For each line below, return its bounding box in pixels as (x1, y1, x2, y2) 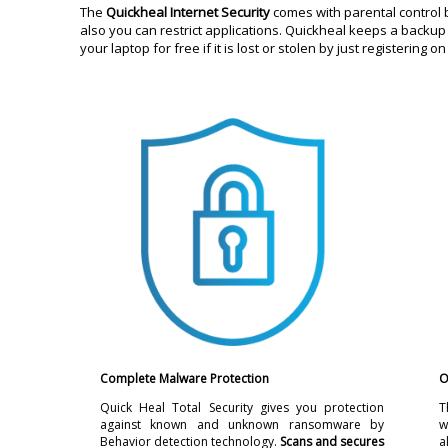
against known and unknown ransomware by (100, 416, 385, 433)
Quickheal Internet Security (106, 3, 270, 21)
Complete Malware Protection (100, 370, 269, 387)
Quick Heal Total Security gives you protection (100, 399, 385, 416)
